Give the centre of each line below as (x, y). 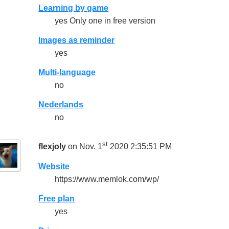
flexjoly (52, 147)
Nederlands (61, 105)
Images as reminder (77, 40)
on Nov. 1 (84, 147)
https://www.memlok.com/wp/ (107, 179)
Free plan (57, 198)
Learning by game (74, 8)
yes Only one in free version (105, 20)
